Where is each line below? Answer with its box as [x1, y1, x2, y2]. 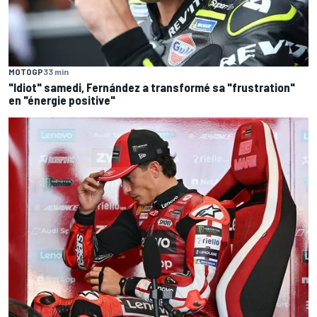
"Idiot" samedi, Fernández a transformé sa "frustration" [8, 80, 295, 94]
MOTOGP [8, 67, 43, 76]
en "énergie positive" [8, 93, 115, 107]
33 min [43, 67, 69, 76]
